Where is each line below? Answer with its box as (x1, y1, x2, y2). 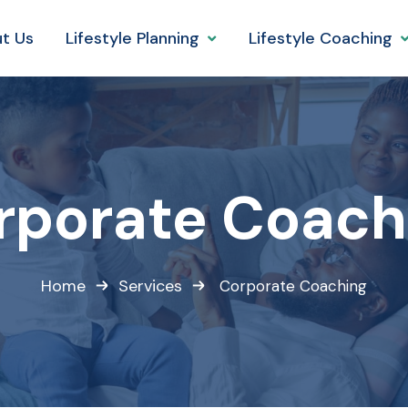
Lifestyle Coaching (248, 27, 393, 49)
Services (118, 275, 182, 297)
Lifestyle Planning (65, 27, 199, 49)
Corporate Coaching (219, 276, 367, 296)
